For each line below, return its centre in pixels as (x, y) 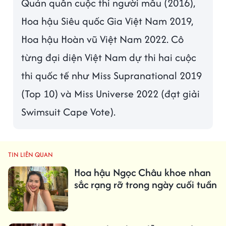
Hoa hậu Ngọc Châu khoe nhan (142, 173)
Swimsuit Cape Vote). (70, 112)
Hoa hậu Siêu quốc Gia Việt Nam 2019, (107, 21)
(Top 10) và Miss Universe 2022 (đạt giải (111, 94)
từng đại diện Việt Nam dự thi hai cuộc (109, 58)
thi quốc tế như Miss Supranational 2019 (112, 76)
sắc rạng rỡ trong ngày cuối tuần (145, 185)
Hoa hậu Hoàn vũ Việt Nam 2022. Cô (103, 39)
